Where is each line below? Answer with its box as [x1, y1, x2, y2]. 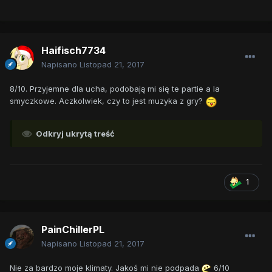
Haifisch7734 [41, 44, 106, 57]
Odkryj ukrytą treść [36, 128, 115, 138]
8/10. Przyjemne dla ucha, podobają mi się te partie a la [10, 84, 220, 94]
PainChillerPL [41, 223, 104, 236]
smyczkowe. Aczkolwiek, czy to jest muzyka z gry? [10, 96, 205, 106]
